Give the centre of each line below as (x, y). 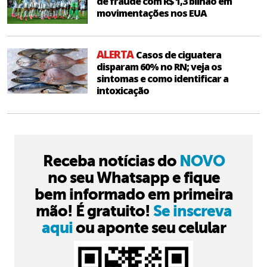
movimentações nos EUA (152, 13)
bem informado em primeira (133, 195)
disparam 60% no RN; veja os (159, 67)
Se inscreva (192, 211)
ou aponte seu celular (149, 228)
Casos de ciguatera (178, 55)
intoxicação (123, 91)
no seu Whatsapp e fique (133, 178)
